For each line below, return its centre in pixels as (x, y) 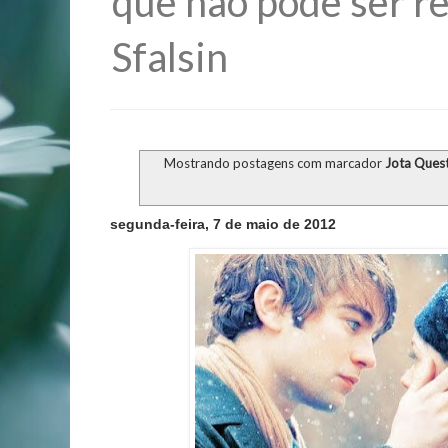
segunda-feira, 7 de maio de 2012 (223, 224)
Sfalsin (170, 57)
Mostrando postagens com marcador (274, 163)
